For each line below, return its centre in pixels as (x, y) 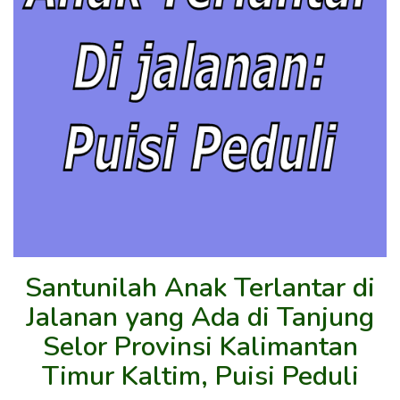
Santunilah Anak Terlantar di (200, 287)
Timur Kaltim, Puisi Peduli (200, 376)
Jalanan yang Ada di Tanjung (200, 317)
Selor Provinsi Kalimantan (200, 346)
